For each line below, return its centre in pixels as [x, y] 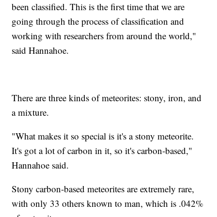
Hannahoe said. [40, 165]
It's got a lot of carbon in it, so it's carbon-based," [102, 150]
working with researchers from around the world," [104, 35]
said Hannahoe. [40, 50]
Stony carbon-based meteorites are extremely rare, [103, 188]
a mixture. [31, 112]
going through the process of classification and [98, 21]
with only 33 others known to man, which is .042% [108, 203]
